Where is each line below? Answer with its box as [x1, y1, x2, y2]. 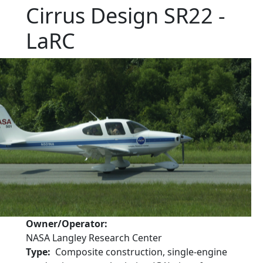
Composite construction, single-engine [55, 245, 227, 258]
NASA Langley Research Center [26, 231, 162, 244]
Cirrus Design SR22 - [26, 1, 225, 30]
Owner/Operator [26, 217, 104, 230]
